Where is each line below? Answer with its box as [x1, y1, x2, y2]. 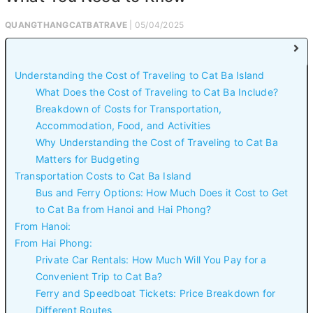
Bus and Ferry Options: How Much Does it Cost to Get [35, 187, 289, 199]
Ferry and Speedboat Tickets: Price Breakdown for [35, 287, 276, 300]
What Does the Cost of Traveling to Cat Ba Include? [35, 86, 278, 99]
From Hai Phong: [14, 237, 93, 249]
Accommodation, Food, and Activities [35, 119, 211, 132]
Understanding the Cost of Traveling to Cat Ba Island [14, 69, 265, 82]
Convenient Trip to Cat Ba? [35, 270, 162, 283]
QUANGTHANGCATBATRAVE [5, 19, 127, 30]
